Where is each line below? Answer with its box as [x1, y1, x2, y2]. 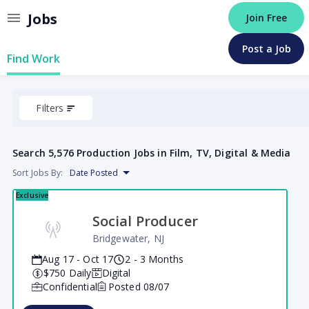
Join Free [246, 10, 287, 24]
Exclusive [16, 190, 49, 200]
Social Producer [92, 212, 198, 230]
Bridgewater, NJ [92, 232, 164, 245]
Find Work [7, 51, 60, 66]
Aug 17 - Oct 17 [42, 252, 114, 266]
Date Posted [69, 167, 118, 179]
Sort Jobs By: [12, 166, 63, 179]
